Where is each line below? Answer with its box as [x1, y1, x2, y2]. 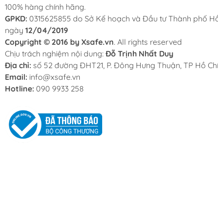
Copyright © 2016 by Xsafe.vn [5, 36, 114, 47]
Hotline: [5, 83, 36, 93]
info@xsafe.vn [29, 72, 80, 82]
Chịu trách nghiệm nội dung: [5, 48, 106, 58]
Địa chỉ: [5, 60, 33, 70]
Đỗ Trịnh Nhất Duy [106, 48, 173, 58]
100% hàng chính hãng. [5, 1, 86, 12]
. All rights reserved [114, 36, 182, 47]
